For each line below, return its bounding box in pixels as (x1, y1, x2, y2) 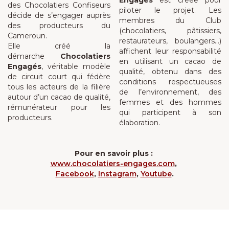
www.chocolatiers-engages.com (50, 159, 175, 168)
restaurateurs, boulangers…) (119, 36, 221, 45)
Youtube (140, 169, 172, 178)
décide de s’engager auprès (8, 11, 110, 20)
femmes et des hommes (119, 98, 221, 107)
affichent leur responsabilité (119, 47, 221, 56)
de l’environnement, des (119, 87, 221, 97)
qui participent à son (119, 108, 221, 117)
